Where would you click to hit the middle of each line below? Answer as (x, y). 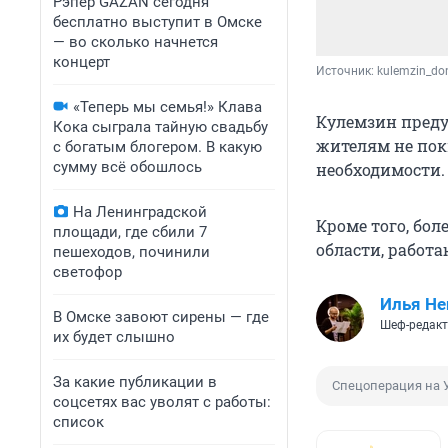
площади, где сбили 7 (130, 232)
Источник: (346, 71)
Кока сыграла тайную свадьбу (160, 127)
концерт (81, 62)
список (78, 422)
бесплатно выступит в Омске (157, 22)
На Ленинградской (140, 212)
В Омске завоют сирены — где (161, 317)
